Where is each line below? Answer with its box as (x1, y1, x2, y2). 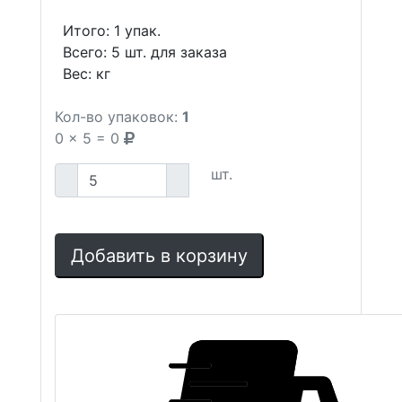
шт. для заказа (120, 43, 227, 61)
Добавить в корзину (71, 245, 248, 267)
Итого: (63, 22, 114, 39)
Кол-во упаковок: (55, 108, 178, 126)
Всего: (63, 43, 111, 61)
